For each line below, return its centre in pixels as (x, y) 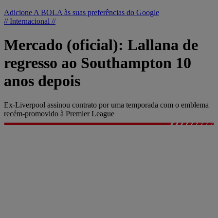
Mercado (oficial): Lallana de (101, 45)
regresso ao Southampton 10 (98, 63)
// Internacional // (30, 21)
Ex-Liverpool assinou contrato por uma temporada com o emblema (106, 105)
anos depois (42, 81)
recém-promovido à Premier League (59, 113)
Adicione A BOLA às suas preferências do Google (82, 12)
